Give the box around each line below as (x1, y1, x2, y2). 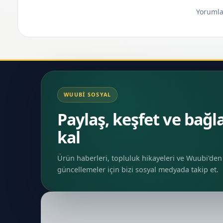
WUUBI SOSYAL (64, 91, 111, 99)
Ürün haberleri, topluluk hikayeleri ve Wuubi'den (57, 153, 222, 163)
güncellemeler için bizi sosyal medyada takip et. (57, 165, 219, 175)
